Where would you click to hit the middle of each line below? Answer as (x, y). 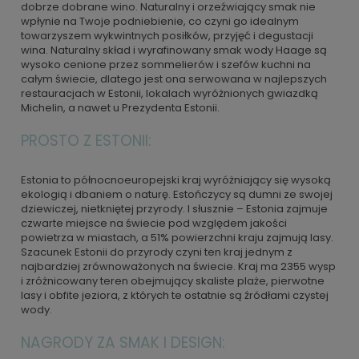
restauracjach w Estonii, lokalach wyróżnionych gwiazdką (169, 93)
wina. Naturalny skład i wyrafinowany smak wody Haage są (174, 50)
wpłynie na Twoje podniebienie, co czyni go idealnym (160, 21)
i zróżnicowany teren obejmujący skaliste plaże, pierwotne (173, 281)
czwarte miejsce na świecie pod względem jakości (154, 223)
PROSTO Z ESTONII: (86, 141)
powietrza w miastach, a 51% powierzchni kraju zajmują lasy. (177, 238)
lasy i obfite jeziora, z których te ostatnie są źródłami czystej (175, 295)
